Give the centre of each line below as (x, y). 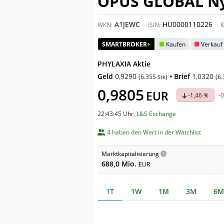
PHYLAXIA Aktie (124, 64)
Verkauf (212, 44)
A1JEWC (126, 24)
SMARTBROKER (124, 44)
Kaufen (176, 44)
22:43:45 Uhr (115, 114)
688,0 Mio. (120, 164)
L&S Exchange (156, 114)
